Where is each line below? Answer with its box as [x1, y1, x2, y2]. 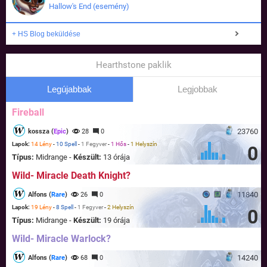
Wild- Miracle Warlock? [12, 233, 111, 245]
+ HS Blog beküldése [12, 30, 80, 39]
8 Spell [56, 204, 73, 211]
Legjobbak [177, 84, 218, 95]
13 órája [103, 153, 130, 162]
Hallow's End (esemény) [49, 2, 129, 11]
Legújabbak [47, 84, 92, 95]
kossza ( [28, 128, 54, 136]
